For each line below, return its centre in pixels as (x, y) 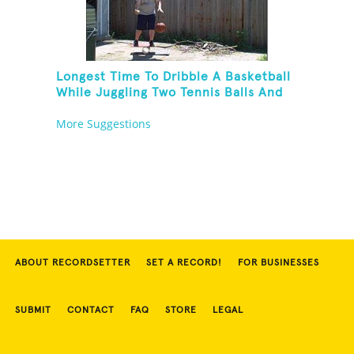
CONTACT (91, 311)
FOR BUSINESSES (279, 264)
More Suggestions (104, 124)
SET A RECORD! (184, 264)
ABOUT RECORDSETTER (73, 264)
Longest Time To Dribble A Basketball (174, 77)
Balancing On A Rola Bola (136, 109)
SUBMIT (33, 311)
